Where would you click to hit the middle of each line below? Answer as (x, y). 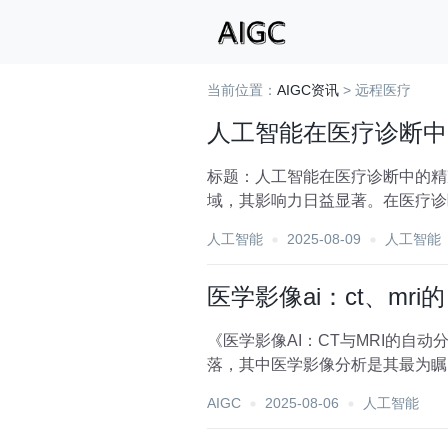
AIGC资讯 (308, 90)
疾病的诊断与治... (269, 388)
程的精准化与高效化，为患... (309, 224)
